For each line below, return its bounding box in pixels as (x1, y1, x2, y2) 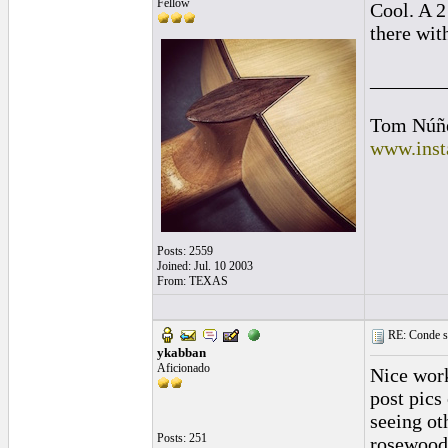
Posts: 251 (157, 431, 207, 445)
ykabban (157, 345, 206, 360)
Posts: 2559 (157, 244, 213, 258)
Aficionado (157, 361, 210, 375)
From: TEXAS (157, 274, 228, 288)
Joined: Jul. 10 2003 (157, 259, 253, 273)
